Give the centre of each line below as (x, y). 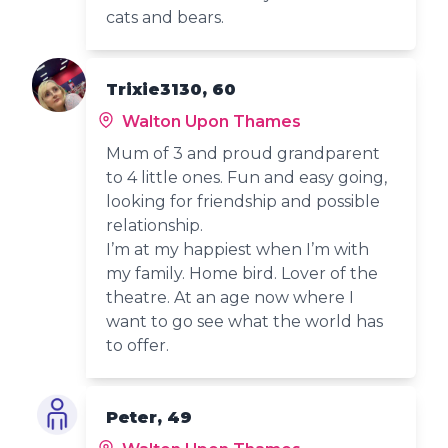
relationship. (155, 225)
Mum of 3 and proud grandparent (243, 153)
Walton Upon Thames (210, 121)
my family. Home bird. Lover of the (242, 273)
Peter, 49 (149, 417)
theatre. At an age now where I (230, 297)
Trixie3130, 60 (171, 89)
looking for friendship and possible (243, 201)
